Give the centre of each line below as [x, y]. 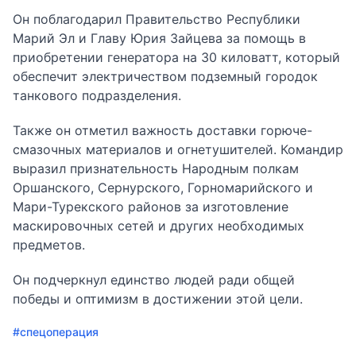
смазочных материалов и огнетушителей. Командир [178, 149]
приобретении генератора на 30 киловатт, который [176, 57]
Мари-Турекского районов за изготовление [151, 206]
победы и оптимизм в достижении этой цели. [158, 298]
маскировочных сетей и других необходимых [159, 225]
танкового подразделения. [97, 95]
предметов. [49, 244]
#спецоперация [56, 331]
